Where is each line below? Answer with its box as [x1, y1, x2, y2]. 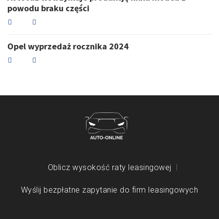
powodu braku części [7, 2, 89, 14]
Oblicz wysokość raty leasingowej [47, 162, 172, 172]
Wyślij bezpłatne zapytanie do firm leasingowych [21, 185, 198, 195]
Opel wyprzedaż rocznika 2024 [7, 40, 129, 52]
